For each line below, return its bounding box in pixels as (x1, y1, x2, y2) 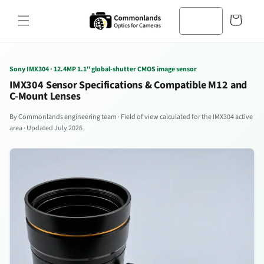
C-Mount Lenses (9, 88, 81, 104)
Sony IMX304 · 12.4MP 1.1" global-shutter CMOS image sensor (9, 64, 197, 74)
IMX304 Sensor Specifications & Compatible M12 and (9, 77, 247, 93)
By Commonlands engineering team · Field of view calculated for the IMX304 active (9, 111, 253, 122)
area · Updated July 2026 (9, 123, 82, 133)
